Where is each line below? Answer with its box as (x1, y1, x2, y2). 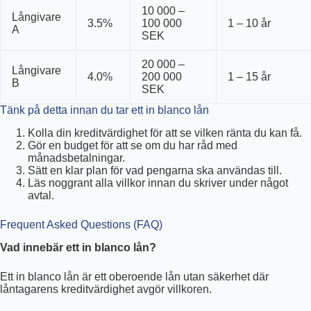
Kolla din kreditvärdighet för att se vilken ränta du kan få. (28, 127, 302, 140)
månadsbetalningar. (28, 152, 125, 165)
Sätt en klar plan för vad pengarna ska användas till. (28, 165, 282, 177)
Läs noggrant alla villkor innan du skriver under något (28, 177, 288, 190)
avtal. (28, 190, 54, 202)
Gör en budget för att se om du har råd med (28, 140, 237, 152)
